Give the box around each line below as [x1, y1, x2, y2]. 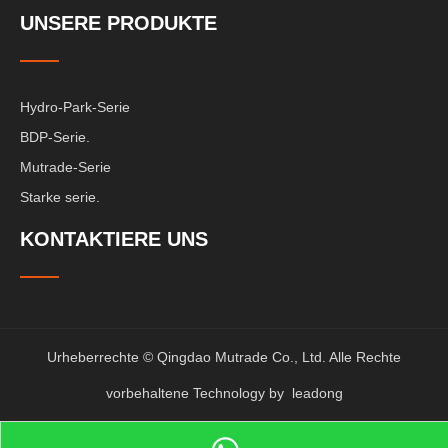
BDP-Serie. [20, 129, 90, 145]
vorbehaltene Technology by [105, 385, 292, 401]
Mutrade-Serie [20, 159, 111, 175]
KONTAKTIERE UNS [20, 228, 208, 250]
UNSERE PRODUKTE [20, 12, 217, 34]
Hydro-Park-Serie [20, 99, 130, 115]
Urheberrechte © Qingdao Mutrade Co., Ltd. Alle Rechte [47, 349, 401, 365]
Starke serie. [20, 189, 100, 205]
